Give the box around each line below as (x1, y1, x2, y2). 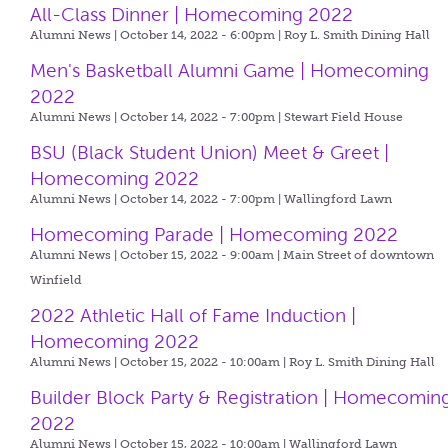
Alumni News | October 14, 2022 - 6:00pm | (30, 28, 285, 42)
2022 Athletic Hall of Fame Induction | (30, 305, 357, 326)
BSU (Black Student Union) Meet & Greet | (30, 142, 390, 163)
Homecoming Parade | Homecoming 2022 (30, 224, 399, 245)
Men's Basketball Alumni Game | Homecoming (30, 60, 430, 81)
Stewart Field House (284, 110, 404, 124)
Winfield (30, 273, 83, 287)
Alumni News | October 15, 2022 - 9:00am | (30, 248, 284, 262)
